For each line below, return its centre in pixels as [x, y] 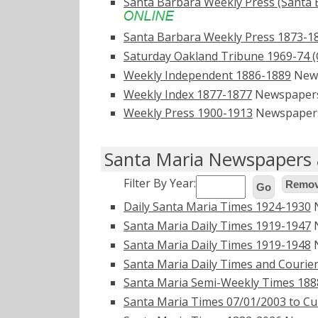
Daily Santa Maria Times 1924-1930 [217, 207]
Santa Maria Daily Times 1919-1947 [217, 226]
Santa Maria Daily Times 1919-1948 [217, 245]
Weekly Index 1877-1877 [188, 94]
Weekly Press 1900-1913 [188, 113]
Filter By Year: [160, 183]
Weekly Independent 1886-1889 [207, 75]
